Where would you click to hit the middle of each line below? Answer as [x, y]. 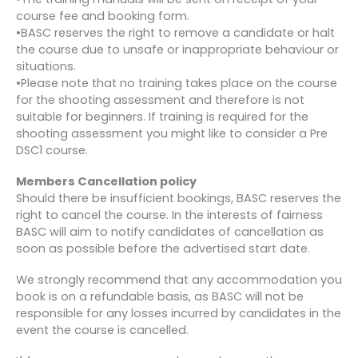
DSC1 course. [52, 150]
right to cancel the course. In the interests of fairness [169, 215]
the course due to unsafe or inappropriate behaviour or [177, 49]
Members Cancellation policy [106, 181]
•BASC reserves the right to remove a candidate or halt [175, 32]
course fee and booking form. [103, 16]
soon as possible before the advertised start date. [163, 248]
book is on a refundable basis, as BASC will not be [160, 297]
